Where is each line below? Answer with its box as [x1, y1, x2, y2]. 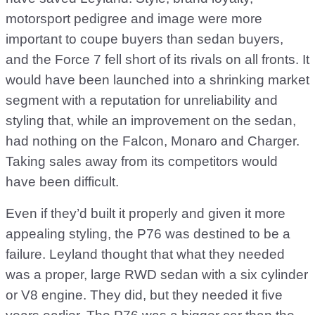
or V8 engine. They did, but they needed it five [6, 288, 283, 302]
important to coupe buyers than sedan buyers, [6, 32, 283, 46]
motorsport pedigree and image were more [6, 11, 262, 26]
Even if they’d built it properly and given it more [6, 206, 285, 221]
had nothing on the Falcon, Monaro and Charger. [6, 134, 300, 148]
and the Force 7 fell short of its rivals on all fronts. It [6, 52, 309, 67]
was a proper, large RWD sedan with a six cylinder [6, 267, 308, 282]
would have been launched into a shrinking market [6, 72, 309, 87]
